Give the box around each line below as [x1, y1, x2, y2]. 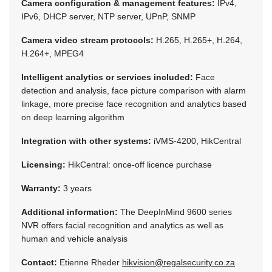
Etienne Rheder [57, 257, 122, 267]
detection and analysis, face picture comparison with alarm [21, 85, 246, 95]
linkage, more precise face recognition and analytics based [21, 98, 246, 109]
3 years [61, 183, 92, 193]
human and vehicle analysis [21, 233, 127, 243]
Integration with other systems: [21, 135, 154, 146]
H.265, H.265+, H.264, [156, 35, 242, 45]
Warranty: [21, 183, 61, 193]
